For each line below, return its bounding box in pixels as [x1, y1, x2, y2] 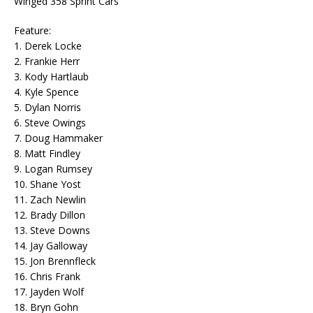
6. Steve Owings [14, 116, 86, 130]
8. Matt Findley [14, 147, 80, 161]
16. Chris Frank [14, 270, 80, 284]
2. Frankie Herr [14, 54, 80, 68]
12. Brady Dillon [14, 208, 85, 222]
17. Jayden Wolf [14, 285, 84, 299]
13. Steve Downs [14, 224, 90, 238]
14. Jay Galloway [14, 239, 87, 253]
